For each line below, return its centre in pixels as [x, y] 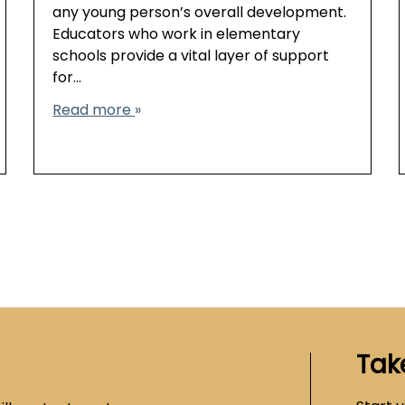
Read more [94, 112]
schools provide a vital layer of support [191, 57]
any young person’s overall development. [200, 14]
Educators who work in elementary [177, 36]
